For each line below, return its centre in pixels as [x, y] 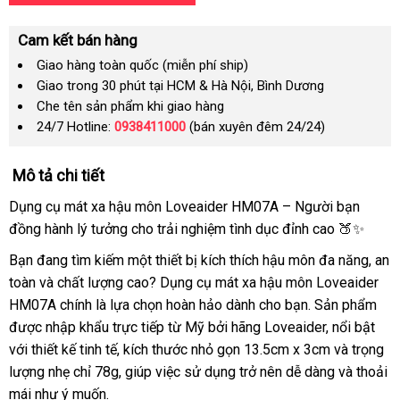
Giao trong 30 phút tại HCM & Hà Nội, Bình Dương [180, 86]
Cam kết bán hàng [78, 40]
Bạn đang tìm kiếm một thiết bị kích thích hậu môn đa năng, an [199, 260]
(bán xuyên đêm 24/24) [255, 127]
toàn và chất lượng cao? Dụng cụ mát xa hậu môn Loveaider [194, 283]
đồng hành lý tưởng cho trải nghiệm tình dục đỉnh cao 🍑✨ [187, 229]
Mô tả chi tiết [58, 175]
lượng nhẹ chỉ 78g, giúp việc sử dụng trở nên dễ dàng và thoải [198, 372]
